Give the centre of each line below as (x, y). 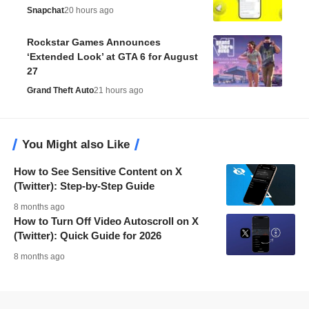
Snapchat (46, 10)
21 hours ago (119, 90)
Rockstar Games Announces (94, 42)
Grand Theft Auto (60, 90)
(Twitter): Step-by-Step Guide (84, 186)
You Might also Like (76, 144)
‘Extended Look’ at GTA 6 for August (112, 56)
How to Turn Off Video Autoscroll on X (106, 221)
